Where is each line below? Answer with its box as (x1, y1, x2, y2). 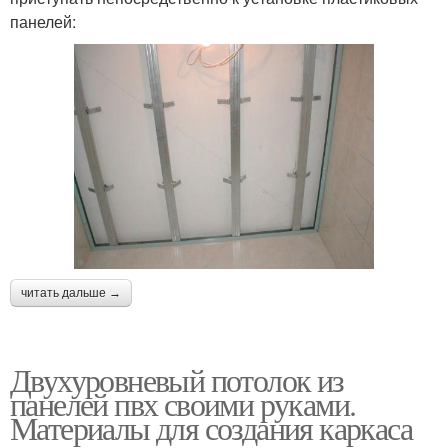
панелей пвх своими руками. (10, 382, 356, 426)
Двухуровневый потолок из (10, 358, 344, 402)
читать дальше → (21, 286, 121, 301)
